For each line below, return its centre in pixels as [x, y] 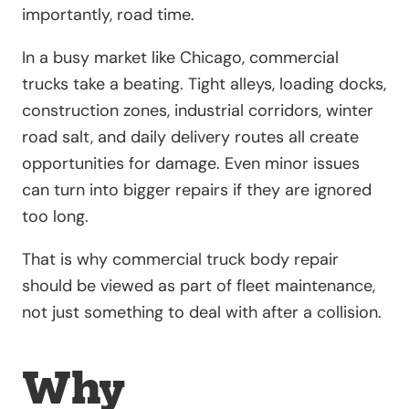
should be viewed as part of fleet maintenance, [199, 286]
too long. [55, 217]
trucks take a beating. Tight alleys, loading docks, [204, 84]
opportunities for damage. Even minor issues [191, 164]
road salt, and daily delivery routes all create [190, 137]
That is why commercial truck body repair [180, 260]
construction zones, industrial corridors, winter [198, 111]
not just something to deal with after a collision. [202, 313]
